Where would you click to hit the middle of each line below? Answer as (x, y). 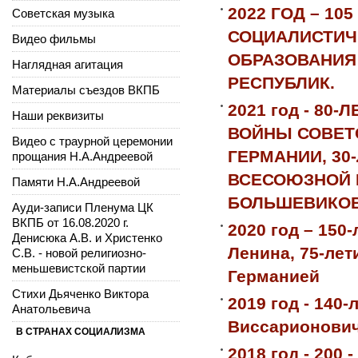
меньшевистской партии (79, 268)
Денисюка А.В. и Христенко (87, 237)
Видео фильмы (54, 38)
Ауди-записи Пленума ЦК (83, 207)
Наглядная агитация (68, 64)
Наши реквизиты (58, 115)
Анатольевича (51, 308)
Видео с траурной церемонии (92, 141)
